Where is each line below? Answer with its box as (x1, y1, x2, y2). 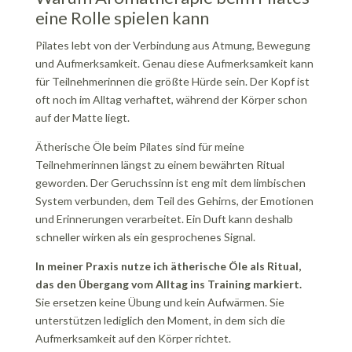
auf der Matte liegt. (35, 111, 130, 124)
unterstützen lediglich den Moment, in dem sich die (35, 313, 285, 327)
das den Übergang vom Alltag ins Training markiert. (35, 277, 302, 291)
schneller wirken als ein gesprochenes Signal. (35, 230, 255, 244)
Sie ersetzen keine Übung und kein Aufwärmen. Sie (35, 295, 284, 309)
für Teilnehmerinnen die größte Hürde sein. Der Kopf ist (35, 75, 310, 88)
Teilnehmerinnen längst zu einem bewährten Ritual (35, 158, 284, 171)
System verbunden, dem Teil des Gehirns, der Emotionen (35, 194, 313, 207)
